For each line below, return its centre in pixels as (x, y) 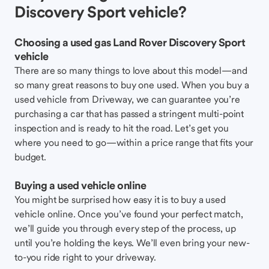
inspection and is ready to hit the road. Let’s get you (122, 128)
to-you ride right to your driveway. (85, 257)
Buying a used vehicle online (80, 185)
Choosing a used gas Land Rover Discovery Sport (130, 42)
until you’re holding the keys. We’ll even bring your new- (132, 243)
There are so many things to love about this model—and (131, 70)
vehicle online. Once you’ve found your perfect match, (129, 214)
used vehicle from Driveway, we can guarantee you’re (127, 99)
